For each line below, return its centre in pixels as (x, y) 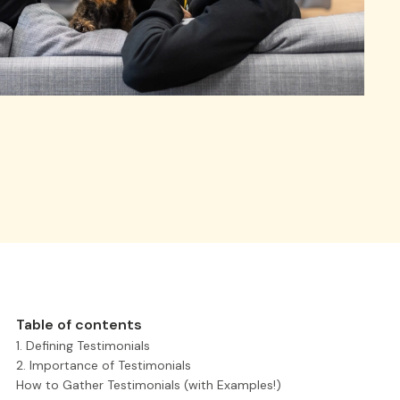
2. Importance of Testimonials (104, 365)
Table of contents (79, 325)
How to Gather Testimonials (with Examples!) (149, 385)
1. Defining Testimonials (83, 346)
